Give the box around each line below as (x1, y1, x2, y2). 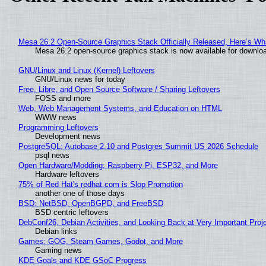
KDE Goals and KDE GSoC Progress (18, 255, 147, 265)
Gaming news (34, 245, 82, 255)
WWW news (34, 112, 77, 122)
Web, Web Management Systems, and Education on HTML (18, 103, 222, 113)
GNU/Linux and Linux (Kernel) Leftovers (18, 65, 155, 75)
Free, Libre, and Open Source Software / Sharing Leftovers (18, 84, 220, 94)
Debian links (34, 226, 77, 236)
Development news (34, 131, 100, 141)
